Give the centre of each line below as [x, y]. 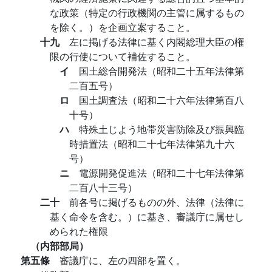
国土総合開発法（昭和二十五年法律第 [161, 71]
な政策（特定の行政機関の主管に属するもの [147, 12]
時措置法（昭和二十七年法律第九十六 [152, 144]
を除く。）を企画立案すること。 [123, 27]
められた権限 [79, 231]
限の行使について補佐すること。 [123, 56]
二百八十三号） [103, 187]
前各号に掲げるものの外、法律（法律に [157, 202]
